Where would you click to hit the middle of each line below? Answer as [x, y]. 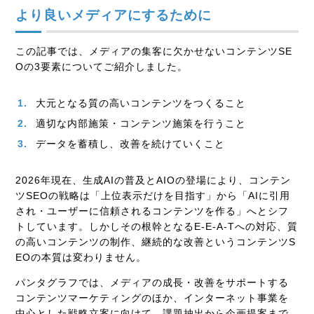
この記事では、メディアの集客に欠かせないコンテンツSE [154, 52]
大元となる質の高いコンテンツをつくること [141, 103]
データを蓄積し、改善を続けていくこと [131, 144]
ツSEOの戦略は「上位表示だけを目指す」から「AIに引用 [153, 196]
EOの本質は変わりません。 [81, 258]
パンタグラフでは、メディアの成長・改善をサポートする [152, 283]
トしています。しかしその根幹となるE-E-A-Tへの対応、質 [157, 227]
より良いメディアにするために [114, 15]
